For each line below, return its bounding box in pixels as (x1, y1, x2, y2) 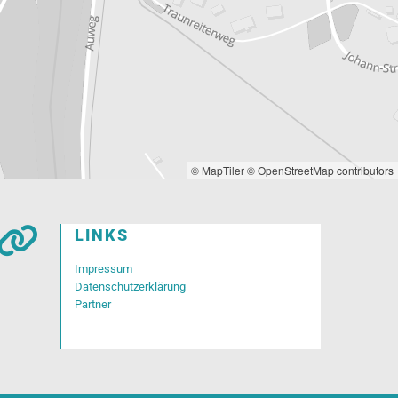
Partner (75, 298, 112, 312)
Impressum (75, 262, 133, 276)
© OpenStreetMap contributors (247, 163, 394, 179)
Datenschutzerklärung (75, 280, 187, 294)
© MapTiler (191, 163, 244, 179)
